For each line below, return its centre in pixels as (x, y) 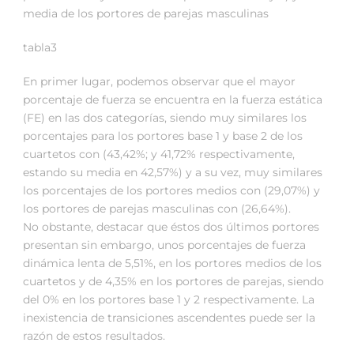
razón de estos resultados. (94, 336)
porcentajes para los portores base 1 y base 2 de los (163, 136)
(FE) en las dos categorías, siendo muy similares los (165, 118)
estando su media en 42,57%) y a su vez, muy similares (173, 173)
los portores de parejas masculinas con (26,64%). (157, 209)
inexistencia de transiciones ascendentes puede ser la (169, 318)
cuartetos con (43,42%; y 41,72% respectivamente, (159, 154)
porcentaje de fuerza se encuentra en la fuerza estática (173, 100)
